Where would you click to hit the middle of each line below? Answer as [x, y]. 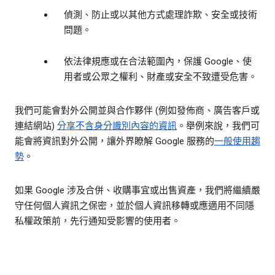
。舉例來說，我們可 [218, 126]
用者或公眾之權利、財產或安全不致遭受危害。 [161, 77]
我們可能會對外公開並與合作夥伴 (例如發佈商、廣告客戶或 [137, 111]
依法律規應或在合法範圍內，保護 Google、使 [158, 62]
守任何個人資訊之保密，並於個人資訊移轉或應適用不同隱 [134, 206]
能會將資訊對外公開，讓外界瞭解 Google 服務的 [114, 141]
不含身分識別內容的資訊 [126, 126]
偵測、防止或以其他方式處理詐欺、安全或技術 [161, 15]
